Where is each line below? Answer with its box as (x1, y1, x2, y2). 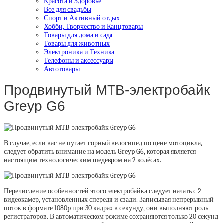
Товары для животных (44, 39, 110, 48)
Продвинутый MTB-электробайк (4, 82, 210, 98)
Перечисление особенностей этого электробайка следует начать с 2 (4, 187, 201, 195)
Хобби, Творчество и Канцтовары (44, 22, 143, 31)
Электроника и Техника (44, 47, 114, 56)
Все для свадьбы (44, 5, 91, 14)
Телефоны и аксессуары (44, 56, 113, 65)
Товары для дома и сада (44, 30, 112, 39)
